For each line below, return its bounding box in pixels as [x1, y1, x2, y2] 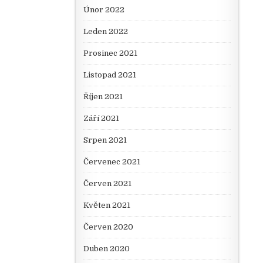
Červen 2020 [83, 222, 133, 232]
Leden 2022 [83, 27, 128, 36]
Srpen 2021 [83, 136, 127, 145]
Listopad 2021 [83, 70, 136, 80]
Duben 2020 [83, 244, 130, 254]
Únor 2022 [83, 5, 124, 15]
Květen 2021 [83, 201, 130, 210]
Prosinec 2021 [83, 49, 137, 58]
